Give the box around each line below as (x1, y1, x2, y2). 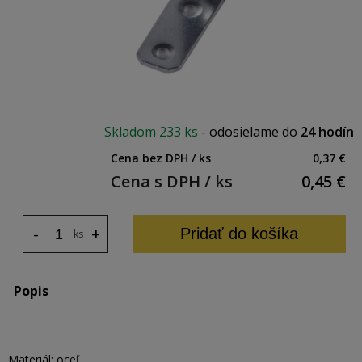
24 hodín (301, 123, 354, 141)
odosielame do (209, 123, 301, 141)
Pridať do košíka (180, 225, 299, 242)
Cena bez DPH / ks (111, 150, 211, 166)
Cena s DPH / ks (111, 170, 233, 192)
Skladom (104, 123, 159, 141)
